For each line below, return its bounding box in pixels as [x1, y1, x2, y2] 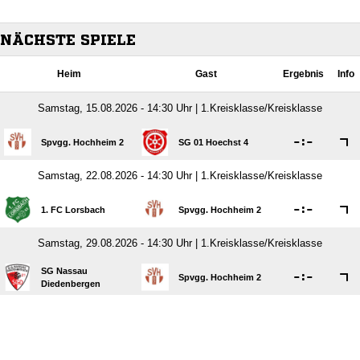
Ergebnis [283, 68, 324, 80]
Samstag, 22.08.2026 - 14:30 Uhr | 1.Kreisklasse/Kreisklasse [38, 170, 322, 182]
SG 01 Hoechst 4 [178, 137, 248, 147]
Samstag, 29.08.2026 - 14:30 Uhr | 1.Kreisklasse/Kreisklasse [38, 237, 322, 249]
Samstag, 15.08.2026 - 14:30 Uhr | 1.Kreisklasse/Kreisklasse [38, 102, 322, 114]
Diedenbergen [41, 279, 100, 288]
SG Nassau [41, 266, 88, 276]
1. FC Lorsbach [41, 205, 105, 215]
